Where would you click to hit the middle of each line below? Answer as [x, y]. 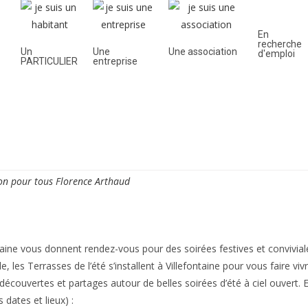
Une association [202, 52]
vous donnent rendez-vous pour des [101, 249]
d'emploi [276, 54]
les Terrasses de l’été [59, 266]
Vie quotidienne [199, 107]
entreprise [115, 61]
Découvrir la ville [93, 107]
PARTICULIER [49, 61]
